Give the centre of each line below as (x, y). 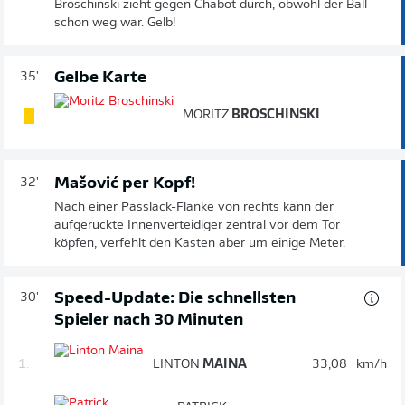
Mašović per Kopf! (125, 184)
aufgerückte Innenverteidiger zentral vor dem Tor (197, 225)
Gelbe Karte (100, 78)
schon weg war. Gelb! (115, 23)
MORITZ (206, 115)
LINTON (176, 364)
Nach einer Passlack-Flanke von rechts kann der (194, 207)
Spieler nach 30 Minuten (149, 320)
